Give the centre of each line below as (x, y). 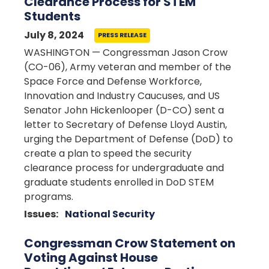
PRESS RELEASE (122, 35)
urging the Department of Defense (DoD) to (128, 139)
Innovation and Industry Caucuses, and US (122, 96)
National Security (110, 214)
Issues (40, 214)
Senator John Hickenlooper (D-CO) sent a (124, 110)
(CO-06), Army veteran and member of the (128, 67)
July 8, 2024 (54, 35)
